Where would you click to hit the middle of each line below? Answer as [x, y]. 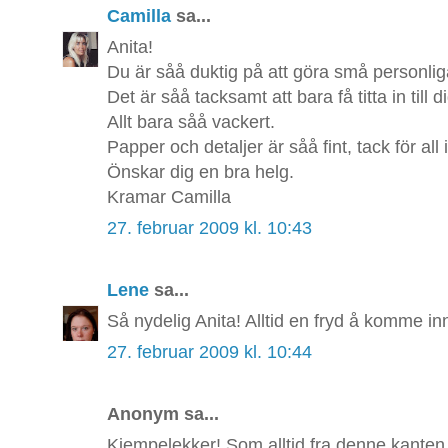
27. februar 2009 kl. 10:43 [209, 228]
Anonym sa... [163, 414]
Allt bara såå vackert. [191, 122]
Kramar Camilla [169, 197]
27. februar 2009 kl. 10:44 [209, 352]
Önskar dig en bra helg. [200, 172]
